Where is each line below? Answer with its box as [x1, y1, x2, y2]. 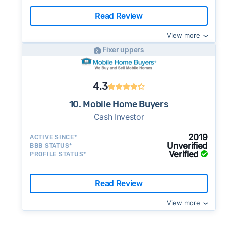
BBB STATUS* [29, 142, 73, 149]
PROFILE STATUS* [29, 151, 87, 158]
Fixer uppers [102, 45, 144, 54]
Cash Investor [93, 111, 144, 122]
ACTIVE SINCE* [29, 134, 77, 141]
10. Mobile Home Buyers [69, 99, 169, 110]
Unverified [167, 141, 208, 151]
